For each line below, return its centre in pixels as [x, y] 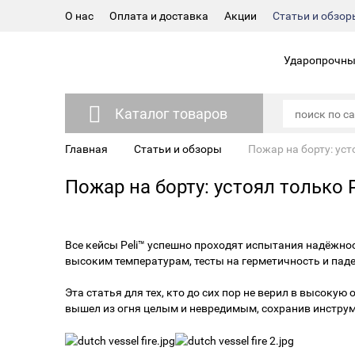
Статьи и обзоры [178, 149]
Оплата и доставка [159, 16]
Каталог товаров [171, 114]
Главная [86, 149]
